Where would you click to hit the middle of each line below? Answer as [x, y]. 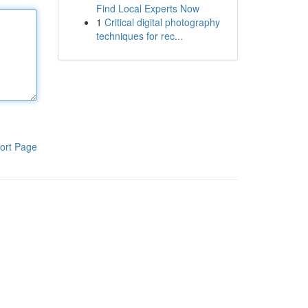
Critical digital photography [162, 22]
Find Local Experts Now [147, 8]
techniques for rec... [139, 36]
